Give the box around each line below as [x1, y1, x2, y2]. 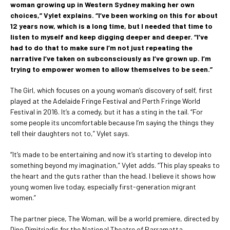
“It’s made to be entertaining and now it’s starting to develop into [10, 149, 212, 159]
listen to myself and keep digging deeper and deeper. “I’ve [10, 32, 208, 41]
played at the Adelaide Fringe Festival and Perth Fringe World [10, 96, 200, 105]
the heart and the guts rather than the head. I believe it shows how [10, 171, 216, 180]
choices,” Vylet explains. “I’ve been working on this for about [10, 10, 218, 20]
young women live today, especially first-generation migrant [10, 182, 196, 191]
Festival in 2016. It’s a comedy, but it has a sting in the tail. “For [10, 107, 203, 116]
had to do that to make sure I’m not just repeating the [10, 43, 193, 52]
